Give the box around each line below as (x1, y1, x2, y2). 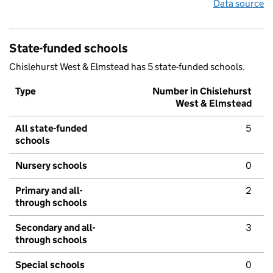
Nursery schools (15, 160, 87, 172)
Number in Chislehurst (152, 85, 252, 97)
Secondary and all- (15, 222, 95, 234)
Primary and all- (15, 185, 82, 197)
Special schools (15, 259, 85, 271)
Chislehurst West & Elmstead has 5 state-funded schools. (9, 61, 245, 73)
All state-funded (15, 122, 87, 135)
